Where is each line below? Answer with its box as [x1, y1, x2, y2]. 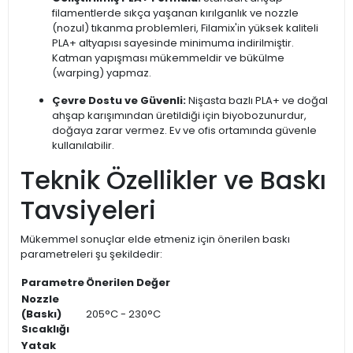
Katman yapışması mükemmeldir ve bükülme [52, 50, 284, 65]
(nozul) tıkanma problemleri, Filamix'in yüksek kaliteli [52, 20, 318, 35]
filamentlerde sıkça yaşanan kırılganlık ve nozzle [52, 6, 299, 20]
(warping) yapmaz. [52, 65, 151, 80]
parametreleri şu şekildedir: [20, 247, 162, 262]
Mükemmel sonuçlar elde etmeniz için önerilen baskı [20, 232, 290, 247]
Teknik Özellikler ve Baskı [20, 162, 326, 198]
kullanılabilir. [52, 138, 114, 153]
